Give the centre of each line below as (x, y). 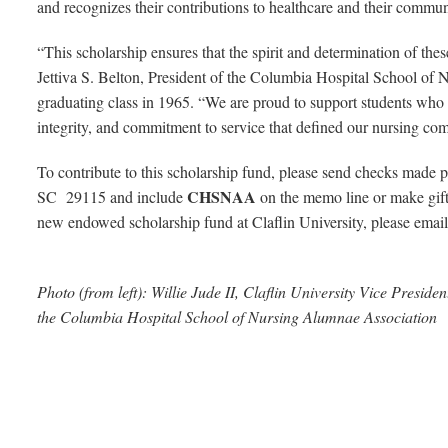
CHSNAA (221, 197)
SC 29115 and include (112, 197)
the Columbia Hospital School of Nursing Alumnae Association (237, 317)
